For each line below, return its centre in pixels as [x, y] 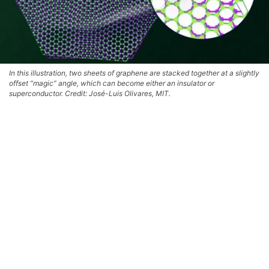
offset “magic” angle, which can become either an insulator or [112, 83]
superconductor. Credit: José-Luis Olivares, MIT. [90, 94]
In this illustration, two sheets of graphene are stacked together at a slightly [134, 73]
